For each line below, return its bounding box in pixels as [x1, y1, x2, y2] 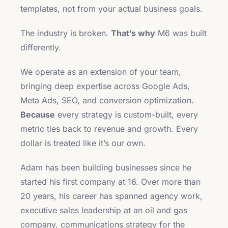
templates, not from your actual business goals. [20, 4, 203, 14]
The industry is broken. [20, 28, 111, 38]
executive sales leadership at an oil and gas [20, 205, 187, 215]
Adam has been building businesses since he [20, 162, 191, 173]
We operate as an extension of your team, [20, 67, 181, 77]
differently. [20, 42, 61, 52]
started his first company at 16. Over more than [20, 177, 201, 187]
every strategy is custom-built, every [55, 109, 198, 120]
